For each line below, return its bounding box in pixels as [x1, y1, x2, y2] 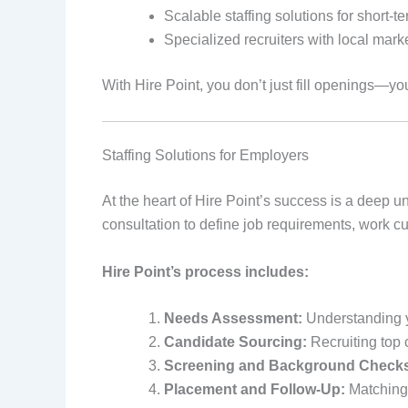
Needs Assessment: [164, 311, 302, 327]
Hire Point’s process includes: [102, 263, 309, 280]
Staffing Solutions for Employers [102, 148, 309, 164]
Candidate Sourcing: [164, 334, 307, 351]
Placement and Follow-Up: [164, 382, 345, 398]
